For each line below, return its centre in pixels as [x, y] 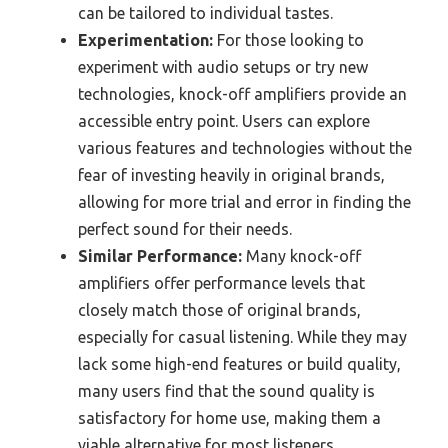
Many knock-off [301, 256]
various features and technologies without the [245, 148]
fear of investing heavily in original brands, [231, 175]
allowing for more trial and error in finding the [244, 202]
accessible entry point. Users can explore [224, 121]
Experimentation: [145, 40]
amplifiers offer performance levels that [221, 283]
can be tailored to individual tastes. [205, 13]
